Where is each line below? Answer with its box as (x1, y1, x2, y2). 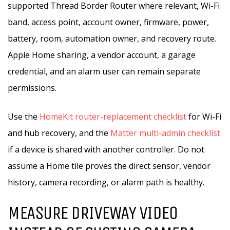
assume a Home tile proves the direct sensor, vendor (8, 160, 210, 171)
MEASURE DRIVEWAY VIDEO (8, 202, 177, 224)
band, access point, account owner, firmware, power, (8, 16, 209, 28)
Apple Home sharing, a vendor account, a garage (8, 49, 196, 61)
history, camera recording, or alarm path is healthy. (8, 177, 204, 188)
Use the (8, 111, 40, 122)
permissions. (8, 82, 56, 93)
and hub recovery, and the (8, 127, 110, 139)
